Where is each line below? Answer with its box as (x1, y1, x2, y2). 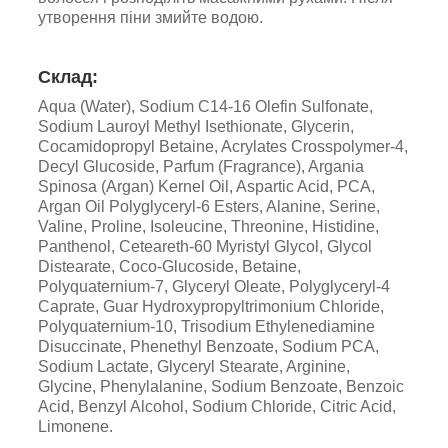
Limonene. (38, 417, 113, 435)
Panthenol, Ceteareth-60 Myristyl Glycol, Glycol (38, 237, 372, 255)
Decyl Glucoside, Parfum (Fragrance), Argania (38, 157, 364, 175)
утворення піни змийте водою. (38, 8, 263, 26)
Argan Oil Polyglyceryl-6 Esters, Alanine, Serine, (38, 197, 380, 215)
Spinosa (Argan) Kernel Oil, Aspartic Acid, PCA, (38, 177, 375, 195)
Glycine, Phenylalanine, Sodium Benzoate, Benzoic (38, 377, 404, 395)
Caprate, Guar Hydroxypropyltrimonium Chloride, (38, 297, 384, 315)
